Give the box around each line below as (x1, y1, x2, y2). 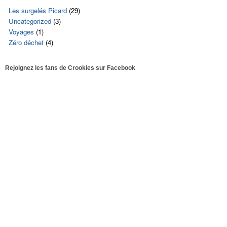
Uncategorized (9, 16, 52, 26)
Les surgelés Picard (9, 6, 67, 16)
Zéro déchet (9, 37, 44, 48)
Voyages (9, 27, 34, 37)
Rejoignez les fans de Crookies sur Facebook (5, 64, 135, 72)
